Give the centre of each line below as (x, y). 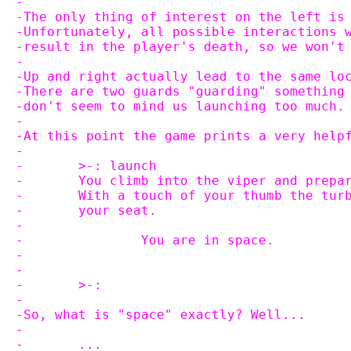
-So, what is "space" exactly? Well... (161, 315)
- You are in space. (208, 240)
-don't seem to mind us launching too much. (180, 106)
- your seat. (118, 210)
